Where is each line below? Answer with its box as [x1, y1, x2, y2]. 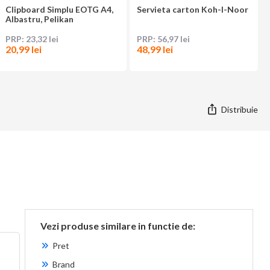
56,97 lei [157, 34, 190, 45]
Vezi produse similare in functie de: [40, 220, 195, 232]
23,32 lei [25, 34, 58, 45]
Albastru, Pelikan [5, 14, 74, 25]
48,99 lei [136, 43, 173, 55]
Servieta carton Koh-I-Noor [136, 4, 248, 15]
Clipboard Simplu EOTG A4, [5, 4, 113, 15]
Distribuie [221, 104, 258, 115]
